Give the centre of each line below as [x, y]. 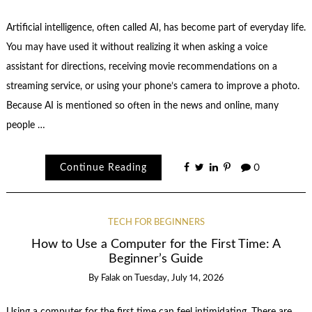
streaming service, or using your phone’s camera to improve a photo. [153, 87]
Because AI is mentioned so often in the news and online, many [142, 106]
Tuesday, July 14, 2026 [179, 279]
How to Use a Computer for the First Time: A [156, 244]
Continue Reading [103, 167]
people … [25, 126]
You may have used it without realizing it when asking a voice [136, 48]
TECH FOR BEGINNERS [156, 222]
